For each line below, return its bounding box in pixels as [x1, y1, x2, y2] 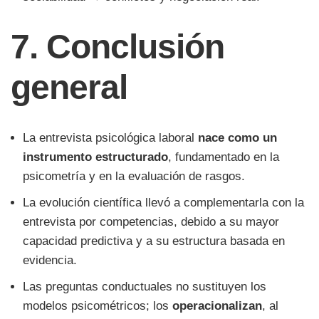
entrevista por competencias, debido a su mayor [23, 215, 279, 229]
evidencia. [23, 253, 77, 268]
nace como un [198, 131, 277, 145]
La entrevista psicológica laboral [23, 131, 198, 145]
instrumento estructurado [23, 150, 168, 164]
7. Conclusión [11, 28, 225, 66]
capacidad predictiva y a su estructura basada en [23, 234, 285, 249]
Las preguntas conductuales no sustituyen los [23, 280, 266, 294]
